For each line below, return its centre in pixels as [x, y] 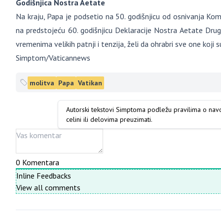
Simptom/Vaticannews [53, 58]
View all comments [48, 187]
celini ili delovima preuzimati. [110, 119]
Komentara [40, 162]
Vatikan [90, 83]
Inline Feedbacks [44, 176]
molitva [42, 83]
